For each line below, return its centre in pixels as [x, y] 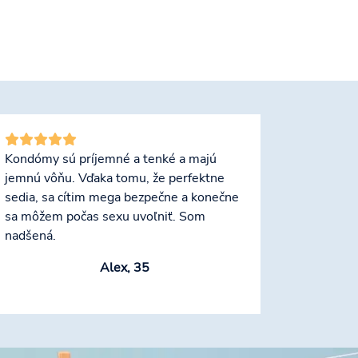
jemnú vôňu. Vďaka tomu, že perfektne [115, 179]
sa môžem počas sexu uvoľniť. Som [105, 217]
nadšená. [30, 236]
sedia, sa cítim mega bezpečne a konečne [122, 198]
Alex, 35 [125, 268]
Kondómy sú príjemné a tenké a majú [111, 159]
